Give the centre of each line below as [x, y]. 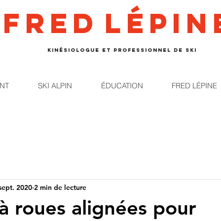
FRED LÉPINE [194, 86]
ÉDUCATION [122, 86]
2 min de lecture [60, 187]
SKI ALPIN [55, 86]
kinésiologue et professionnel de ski [122, 50]
